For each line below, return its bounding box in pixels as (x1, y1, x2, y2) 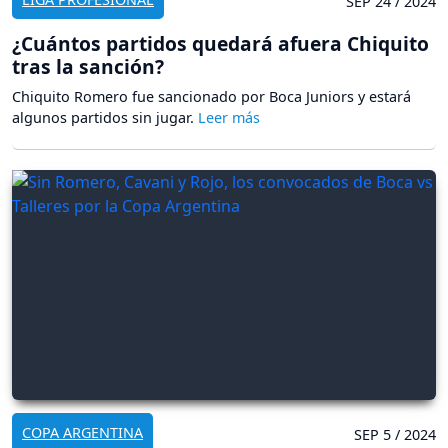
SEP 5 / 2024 (354, 425, 436, 445)
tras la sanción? (12, 53, 164, 81)
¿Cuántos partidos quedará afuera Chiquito (12, 30, 429, 58)
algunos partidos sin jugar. (12, 108, 198, 128)
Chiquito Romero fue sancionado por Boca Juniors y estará (12, 87, 411, 107)
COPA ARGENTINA (22, 423, 143, 443)
